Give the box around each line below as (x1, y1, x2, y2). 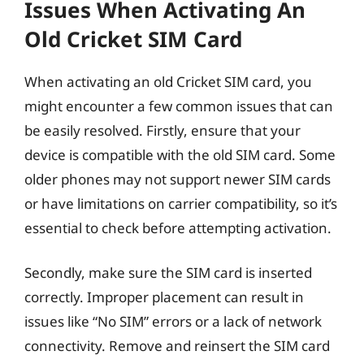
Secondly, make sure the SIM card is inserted (24, 263, 312, 282)
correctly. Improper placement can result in (24, 288, 304, 306)
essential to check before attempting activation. (24, 218, 331, 237)
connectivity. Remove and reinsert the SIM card (24, 336, 330, 355)
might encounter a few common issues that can (24, 96, 333, 115)
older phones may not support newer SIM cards (24, 169, 331, 188)
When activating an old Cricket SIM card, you (24, 71, 312, 91)
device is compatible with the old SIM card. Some (24, 145, 336, 164)
